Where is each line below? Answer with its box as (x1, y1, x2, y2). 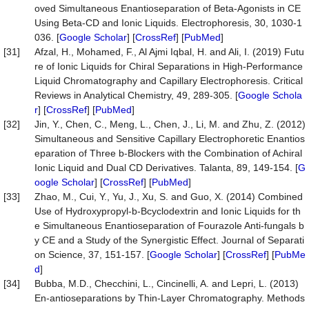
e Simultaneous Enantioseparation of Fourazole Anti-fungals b (34, 220, 304, 231)
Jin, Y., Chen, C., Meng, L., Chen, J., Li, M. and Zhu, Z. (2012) (34, 119, 306, 130)
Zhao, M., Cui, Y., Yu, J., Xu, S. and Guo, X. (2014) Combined (34, 191, 303, 202)
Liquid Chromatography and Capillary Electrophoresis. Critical (34, 75, 303, 86)
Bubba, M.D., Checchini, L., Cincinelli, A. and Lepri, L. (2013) (34, 278, 299, 289)
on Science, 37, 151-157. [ (34, 249, 150, 260)
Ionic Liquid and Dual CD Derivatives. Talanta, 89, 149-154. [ (34, 162, 298, 173)
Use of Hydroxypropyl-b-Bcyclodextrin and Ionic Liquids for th (34, 206, 301, 217)
